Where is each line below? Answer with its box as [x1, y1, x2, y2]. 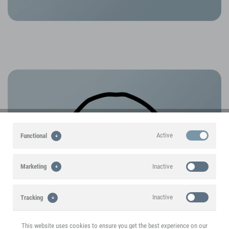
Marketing [20, 163, 47, 171]
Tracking [20, 193, 43, 201]
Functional [20, 131, 47, 140]
